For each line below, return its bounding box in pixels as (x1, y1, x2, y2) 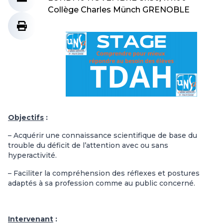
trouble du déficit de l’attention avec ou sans (8, 141, 168, 150)
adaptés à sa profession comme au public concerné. (8, 179, 195, 188)
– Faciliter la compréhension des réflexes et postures (8, 169, 200, 178)
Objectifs (8, 113, 44, 122)
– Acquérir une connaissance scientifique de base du (8, 131, 197, 140)
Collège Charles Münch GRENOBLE (48, 5, 190, 14)
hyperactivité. (8, 151, 57, 160)
